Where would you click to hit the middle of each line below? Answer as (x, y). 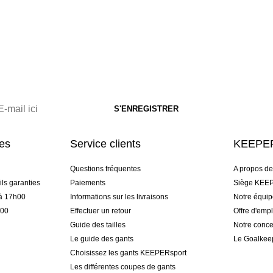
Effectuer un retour (100, 211)
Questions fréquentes (105, 169)
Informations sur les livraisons (119, 197)
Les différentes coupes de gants (122, 267)
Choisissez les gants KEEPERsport (128, 253)
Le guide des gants (101, 239)
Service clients (105, 144)
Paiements (87, 183)
